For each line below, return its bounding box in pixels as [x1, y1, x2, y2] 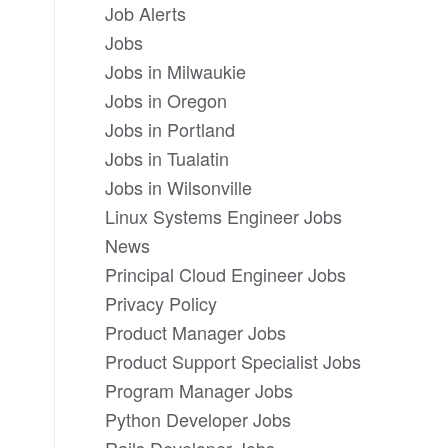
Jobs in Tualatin [105, 145, 230, 171]
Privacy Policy [105, 290, 218, 316]
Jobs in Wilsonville [105, 174, 253, 200]
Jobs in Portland [105, 116, 236, 142]
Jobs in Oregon [105, 87, 228, 113]
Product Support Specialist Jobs [105, 348, 362, 374]
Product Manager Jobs [105, 319, 287, 345]
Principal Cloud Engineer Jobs [105, 261, 347, 287]
